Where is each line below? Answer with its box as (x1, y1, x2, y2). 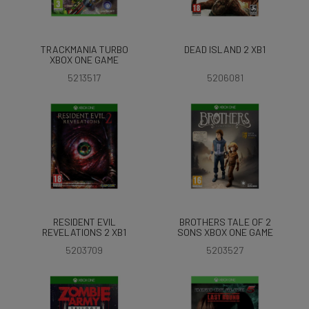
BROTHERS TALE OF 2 (179, 216, 271, 228)
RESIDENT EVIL (52, 216, 116, 228)
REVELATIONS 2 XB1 (42, 226, 126, 238)
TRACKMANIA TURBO (40, 43, 128, 55)
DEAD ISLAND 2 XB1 (184, 43, 266, 55)
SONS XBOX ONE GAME (177, 226, 273, 238)
